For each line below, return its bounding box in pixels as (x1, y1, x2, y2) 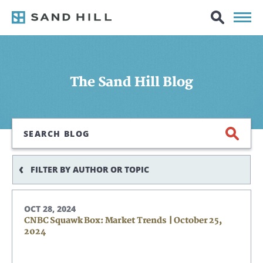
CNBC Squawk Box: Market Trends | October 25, (24, 215, 222, 225)
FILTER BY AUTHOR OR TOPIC (31, 164, 149, 175)
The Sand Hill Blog (70, 74, 193, 90)
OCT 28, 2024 (24, 203, 76, 214)
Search (12, 118, 42, 131)
